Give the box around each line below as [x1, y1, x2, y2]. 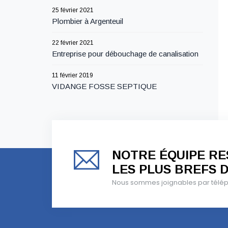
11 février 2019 [52, 72, 93, 79]
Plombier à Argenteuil [52, 17, 123, 25]
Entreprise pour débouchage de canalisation [52, 49, 198, 58]
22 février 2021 [52, 39, 94, 46]
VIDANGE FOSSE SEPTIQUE [52, 82, 157, 91]
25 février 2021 [52, 7, 94, 14]
